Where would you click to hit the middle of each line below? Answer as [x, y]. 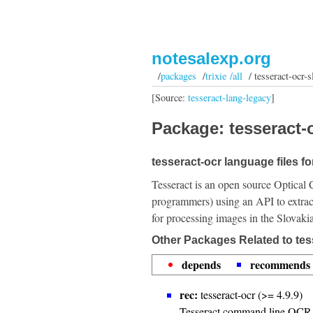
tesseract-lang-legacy [230, 97]
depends [201, 264]
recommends [280, 264]
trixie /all [224, 76]
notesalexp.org [211, 58]
